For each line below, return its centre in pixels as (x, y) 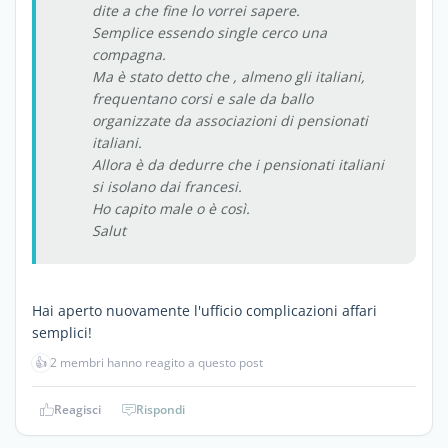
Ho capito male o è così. (171, 208)
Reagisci (77, 409)
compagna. (129, 54)
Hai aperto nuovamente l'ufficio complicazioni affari (204, 310)
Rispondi (160, 409)
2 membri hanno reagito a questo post (156, 362)
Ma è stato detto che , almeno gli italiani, (228, 76)
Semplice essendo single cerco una (209, 32)
